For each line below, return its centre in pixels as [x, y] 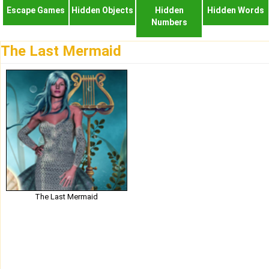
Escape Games [36, 10]
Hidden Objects [102, 10]
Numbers [169, 22]
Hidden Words [236, 10]
